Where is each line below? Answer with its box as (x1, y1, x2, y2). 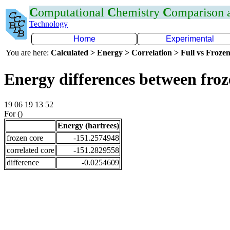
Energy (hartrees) (57, 121, 119, 130)
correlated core (7, 145, 54, 155)
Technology (29, 20, 68, 28)
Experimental (166, 34, 214, 43)
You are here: (6, 48, 51, 57)
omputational (38, 6, 107, 19)
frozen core (7, 133, 43, 142)
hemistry (116, 6, 163, 19)
